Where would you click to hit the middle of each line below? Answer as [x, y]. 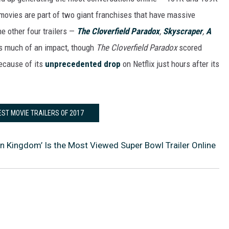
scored [189, 48]
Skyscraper [183, 31]
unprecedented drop [83, 64]
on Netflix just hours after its [170, 64]
